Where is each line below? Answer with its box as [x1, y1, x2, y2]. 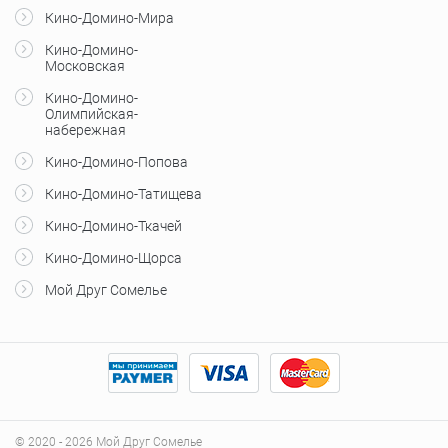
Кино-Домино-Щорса [45, 249, 182, 266]
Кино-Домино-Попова [45, 153, 188, 170]
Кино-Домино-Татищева [45, 185, 202, 202]
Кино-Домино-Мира [45, 9, 174, 26]
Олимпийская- [45, 105, 138, 122]
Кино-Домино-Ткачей [45, 217, 182, 234]
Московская [45, 57, 125, 74]
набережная [45, 121, 126, 138]
